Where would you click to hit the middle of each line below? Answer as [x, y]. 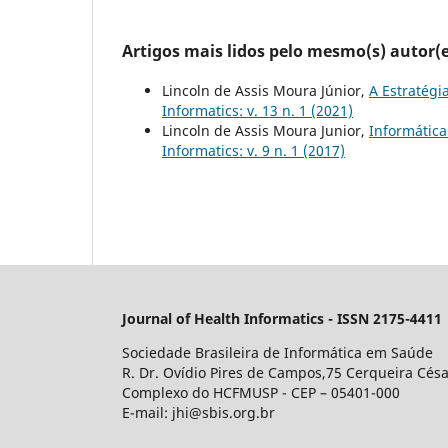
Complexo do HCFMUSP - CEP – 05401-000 [261, 392]
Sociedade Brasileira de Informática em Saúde [277, 352]
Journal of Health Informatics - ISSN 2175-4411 [282, 318]
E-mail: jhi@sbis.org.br [198, 412]
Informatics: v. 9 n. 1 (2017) [253, 150]
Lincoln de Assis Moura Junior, [265, 130]
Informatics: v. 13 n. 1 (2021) [257, 110]
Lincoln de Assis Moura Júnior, [265, 90]
